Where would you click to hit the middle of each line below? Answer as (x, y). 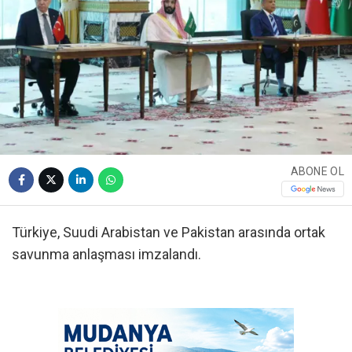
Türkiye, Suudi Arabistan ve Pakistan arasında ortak (169, 233)
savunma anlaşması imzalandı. (106, 255)
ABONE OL (317, 172)
